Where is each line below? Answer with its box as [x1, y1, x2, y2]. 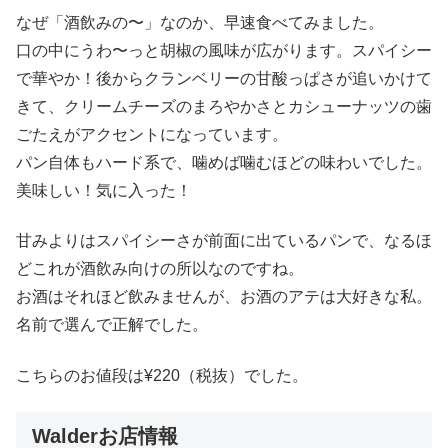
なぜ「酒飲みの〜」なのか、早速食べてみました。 [16, 13, 384, 31]
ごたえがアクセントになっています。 [16, 125, 288, 143]
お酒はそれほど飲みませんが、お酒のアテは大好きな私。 [16, 288, 432, 306]
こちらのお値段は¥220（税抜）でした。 [16, 366, 308, 384]
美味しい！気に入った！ [16, 181, 192, 199]
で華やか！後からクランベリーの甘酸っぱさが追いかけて [16, 69, 432, 87]
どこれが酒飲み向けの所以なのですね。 [16, 260, 304, 278]
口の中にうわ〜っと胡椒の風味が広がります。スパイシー [16, 41, 432, 59]
